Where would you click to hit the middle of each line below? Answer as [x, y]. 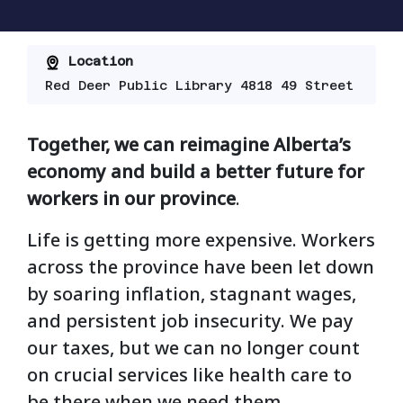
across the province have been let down [201, 267]
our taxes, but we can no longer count [193, 348]
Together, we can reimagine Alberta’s [189, 145]
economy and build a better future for [196, 172]
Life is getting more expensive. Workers [201, 240]
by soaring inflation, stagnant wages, [192, 294]
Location [96, 61]
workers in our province [131, 199]
